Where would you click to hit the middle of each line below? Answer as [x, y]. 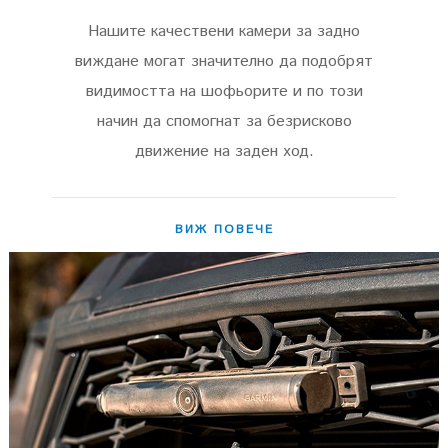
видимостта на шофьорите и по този [224, 92]
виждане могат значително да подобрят [224, 62]
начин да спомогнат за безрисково [224, 122]
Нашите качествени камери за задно [224, 32]
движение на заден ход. [224, 152]
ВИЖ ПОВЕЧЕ [224, 230]
